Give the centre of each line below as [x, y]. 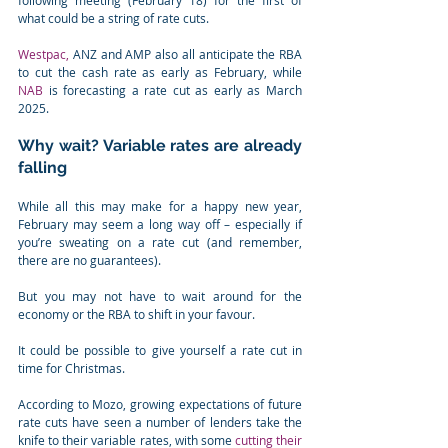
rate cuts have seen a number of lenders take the [160, 422]
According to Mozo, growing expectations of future [160, 404]
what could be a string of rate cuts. [113, 18]
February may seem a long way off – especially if [160, 224]
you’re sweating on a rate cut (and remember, [160, 242]
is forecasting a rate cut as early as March [172, 90]
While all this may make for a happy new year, [160, 206]
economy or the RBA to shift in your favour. [136, 314]
